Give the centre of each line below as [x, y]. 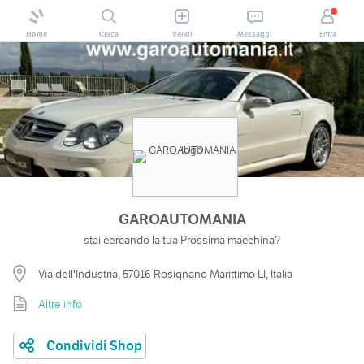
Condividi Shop [94, 346]
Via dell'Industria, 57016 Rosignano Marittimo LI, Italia [165, 273]
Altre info [60, 303]
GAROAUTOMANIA [182, 219]
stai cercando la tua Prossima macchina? [182, 240]
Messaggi [255, 34]
